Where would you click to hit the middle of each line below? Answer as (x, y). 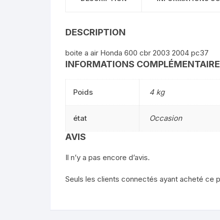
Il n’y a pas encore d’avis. (108, 157)
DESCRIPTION (96, 32)
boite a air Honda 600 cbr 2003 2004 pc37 (137, 53)
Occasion (166, 118)
